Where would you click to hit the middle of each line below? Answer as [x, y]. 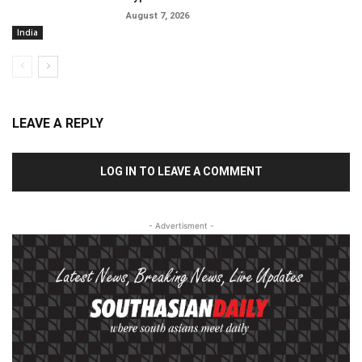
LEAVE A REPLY [58, 124]
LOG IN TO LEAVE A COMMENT [181, 172]
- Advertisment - [181, 226]
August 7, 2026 [158, 15]
